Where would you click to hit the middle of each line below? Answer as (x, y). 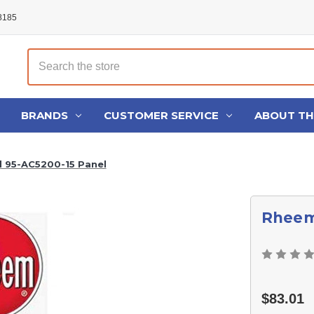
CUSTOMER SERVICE (161, 115)
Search (43, 55)
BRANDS (45, 115)
